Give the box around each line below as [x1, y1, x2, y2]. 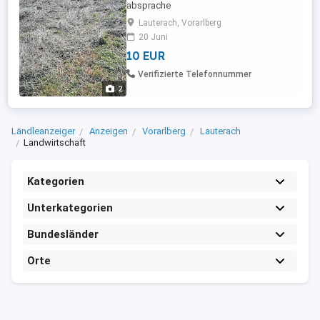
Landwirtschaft [24, 137, 86, 148]
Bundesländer [27, 228, 99, 241]
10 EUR [126, 49, 164, 63]
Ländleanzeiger [11, 126, 75, 136]
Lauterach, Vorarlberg [139, 18, 221, 28]
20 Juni [139, 32, 168, 42]
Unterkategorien [27, 201, 113, 214]
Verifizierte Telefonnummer [138, 69, 251, 79]
